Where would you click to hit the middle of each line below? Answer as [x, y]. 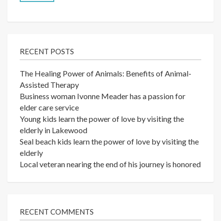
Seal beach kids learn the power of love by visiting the [109, 142]
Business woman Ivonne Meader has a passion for [103, 96]
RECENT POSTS [47, 52]
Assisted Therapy [49, 85]
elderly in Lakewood [54, 130]
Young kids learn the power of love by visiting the [102, 119]
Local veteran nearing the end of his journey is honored [110, 164]
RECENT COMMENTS [57, 212]
